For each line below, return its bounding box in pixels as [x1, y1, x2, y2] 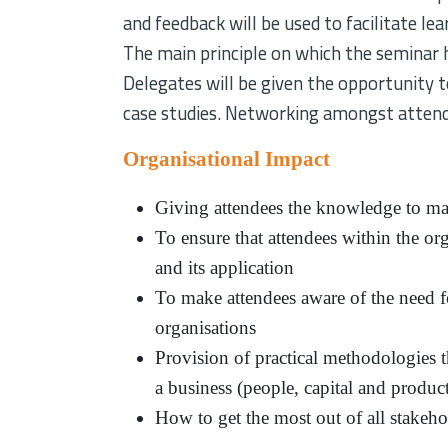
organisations [155, 316, 257, 338]
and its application [155, 256, 295, 278]
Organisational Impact [123, 146, 331, 171]
